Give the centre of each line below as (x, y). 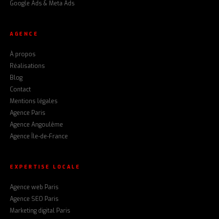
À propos (23, 55)
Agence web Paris (34, 187)
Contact (20, 90)
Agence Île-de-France (39, 137)
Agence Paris (28, 113)
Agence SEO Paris (34, 199)
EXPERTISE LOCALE (45, 167)
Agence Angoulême (36, 125)
